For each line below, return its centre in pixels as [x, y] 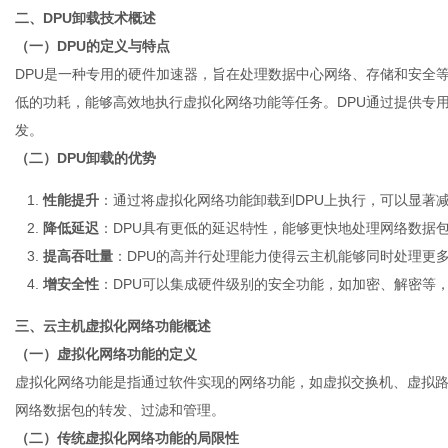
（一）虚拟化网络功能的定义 [106, 354]
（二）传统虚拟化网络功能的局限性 [127, 438]
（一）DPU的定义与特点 [92, 46]
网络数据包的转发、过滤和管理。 [120, 410]
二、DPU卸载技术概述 [85, 18]
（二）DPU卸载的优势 [85, 158]
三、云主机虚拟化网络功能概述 [113, 326]
